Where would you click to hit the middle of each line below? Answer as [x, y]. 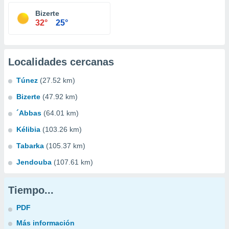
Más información [45, 223]
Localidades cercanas [61, 62]
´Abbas [29, 113]
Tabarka [30, 146]
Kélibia [28, 129]
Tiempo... [31, 190]
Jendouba [34, 162]
